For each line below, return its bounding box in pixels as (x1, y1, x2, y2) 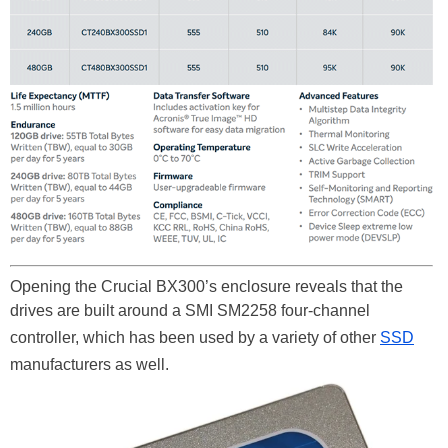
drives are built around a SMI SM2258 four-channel (10, 302, 370, 320)
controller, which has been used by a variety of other (10, 329, 380, 347)
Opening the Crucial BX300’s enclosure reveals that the (10, 278, 403, 296)
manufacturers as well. (10, 356, 169, 374)
